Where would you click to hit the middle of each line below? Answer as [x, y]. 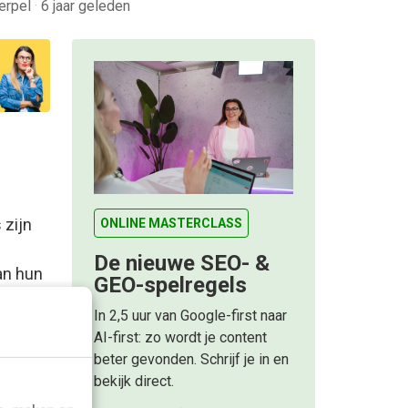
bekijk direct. [134, 382]
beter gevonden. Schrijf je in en [191, 360]
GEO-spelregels [170, 286]
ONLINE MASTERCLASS [171, 224]
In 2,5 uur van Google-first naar [190, 316]
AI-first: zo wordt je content [180, 338]
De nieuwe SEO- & [182, 264]
